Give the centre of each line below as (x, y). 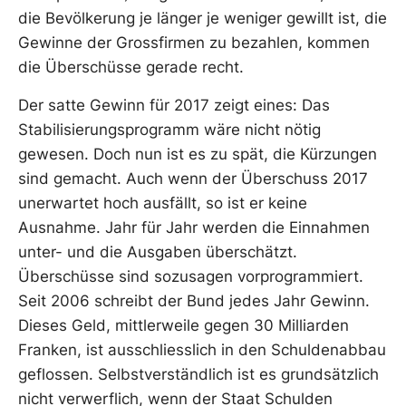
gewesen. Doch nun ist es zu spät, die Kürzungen (198, 154)
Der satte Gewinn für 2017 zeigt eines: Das (174, 105)
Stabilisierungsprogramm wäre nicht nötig (169, 129)
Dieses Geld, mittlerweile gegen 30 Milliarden (184, 325)
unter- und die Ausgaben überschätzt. (158, 251)
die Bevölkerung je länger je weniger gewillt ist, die (203, 19)
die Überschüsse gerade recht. (131, 68)
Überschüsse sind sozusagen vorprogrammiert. (191, 276)
